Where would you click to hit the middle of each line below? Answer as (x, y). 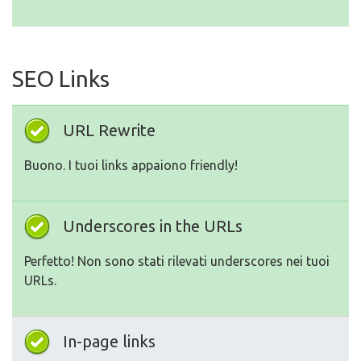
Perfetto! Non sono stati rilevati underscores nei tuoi (177, 261)
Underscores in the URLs (153, 226)
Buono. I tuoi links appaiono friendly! (131, 165)
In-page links (109, 341)
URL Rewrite (109, 130)
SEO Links (61, 79)
